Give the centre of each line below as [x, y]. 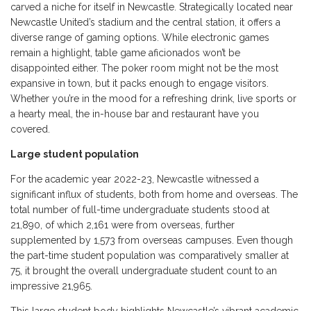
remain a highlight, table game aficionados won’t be [125, 53]
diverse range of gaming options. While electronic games [140, 38]
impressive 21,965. [53, 286]
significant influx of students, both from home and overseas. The [154, 195]
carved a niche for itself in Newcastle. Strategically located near [152, 7]
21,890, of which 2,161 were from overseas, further [123, 225]
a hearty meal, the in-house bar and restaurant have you [135, 114]
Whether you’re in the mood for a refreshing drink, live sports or [153, 99]
